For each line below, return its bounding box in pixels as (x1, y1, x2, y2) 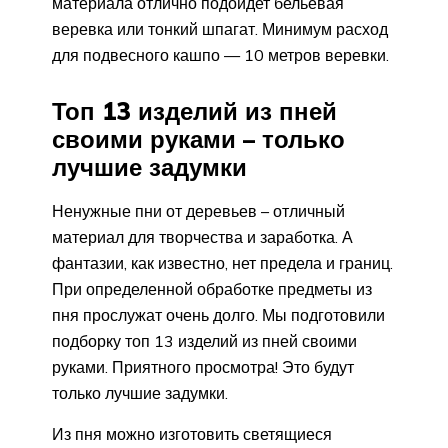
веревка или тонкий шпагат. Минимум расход (52, 18, 388, 39)
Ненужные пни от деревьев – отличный (52, 200, 345, 221)
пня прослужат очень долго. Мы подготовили (52, 304, 385, 325)
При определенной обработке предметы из (52, 278, 372, 299)
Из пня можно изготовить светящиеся (52, 423, 332, 444)
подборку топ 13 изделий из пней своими (52, 330, 357, 351)
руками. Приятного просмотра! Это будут (52, 356, 354, 377)
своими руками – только (52, 123, 345, 154)
